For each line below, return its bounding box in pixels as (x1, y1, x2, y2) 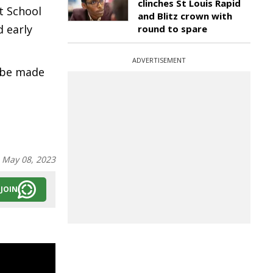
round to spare (138, 23, 207, 35)
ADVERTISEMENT (132, 55, 186, 65)
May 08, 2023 (2, 154, 55, 165)
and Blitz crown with (138, 10, 232, 22)
